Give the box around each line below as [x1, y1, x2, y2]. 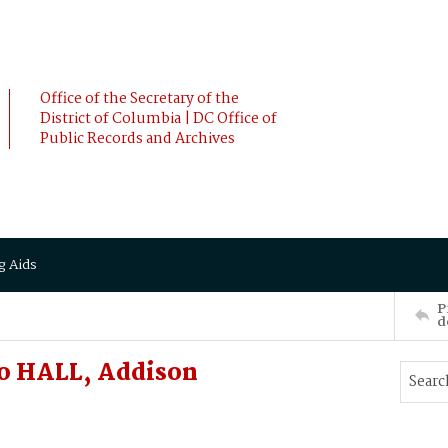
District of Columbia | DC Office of [40, 107, 277, 131]
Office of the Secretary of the [40, 87, 239, 111]
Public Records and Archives [40, 127, 235, 151]
